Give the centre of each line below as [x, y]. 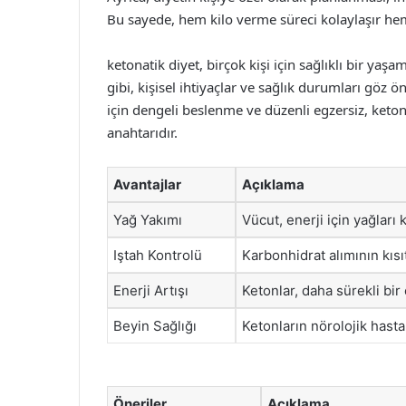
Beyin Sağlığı [155, 325]
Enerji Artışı [151, 290]
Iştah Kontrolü [158, 255]
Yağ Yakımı [148, 219]
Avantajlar [147, 184]
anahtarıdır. [142, 132]
